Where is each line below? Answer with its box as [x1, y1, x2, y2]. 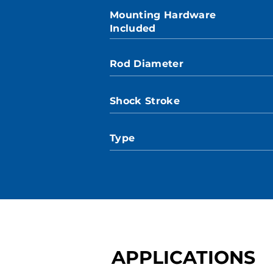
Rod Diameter [110, 58, 183, 69]
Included [110, 23, 156, 34]
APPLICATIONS [112, 246, 255, 269]
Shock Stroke [110, 95, 180, 107]
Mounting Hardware [110, 9, 216, 21]
